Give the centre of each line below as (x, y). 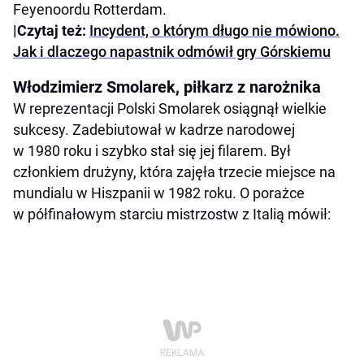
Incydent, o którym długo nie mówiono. (214, 30)
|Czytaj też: (51, 30)
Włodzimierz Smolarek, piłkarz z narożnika (167, 87)
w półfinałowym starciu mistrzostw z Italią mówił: (172, 214)
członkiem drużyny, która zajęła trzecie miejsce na (174, 171)
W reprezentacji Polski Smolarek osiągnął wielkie (170, 108)
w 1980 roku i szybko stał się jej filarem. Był (152, 150)
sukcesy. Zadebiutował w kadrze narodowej (154, 129)
